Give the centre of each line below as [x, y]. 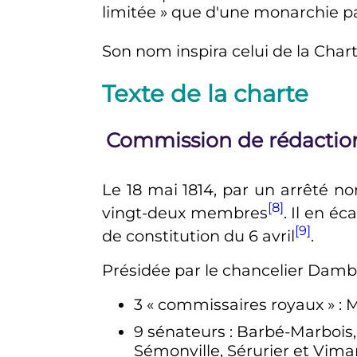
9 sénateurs [179, 332]
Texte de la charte [205, 93]
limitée [129, 12]
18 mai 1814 [170, 190]
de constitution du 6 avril [198, 235]
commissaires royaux [240, 305]
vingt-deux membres [184, 212]
